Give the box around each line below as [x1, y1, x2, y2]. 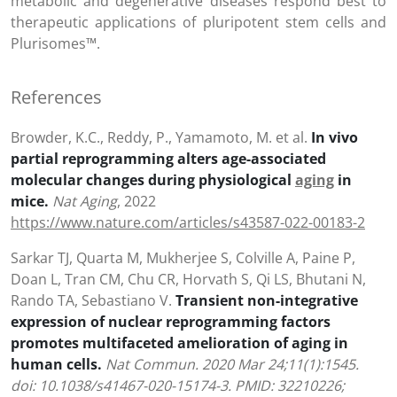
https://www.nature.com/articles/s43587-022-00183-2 [11, 213, 365, 233]
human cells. [11, 354, 102, 375]
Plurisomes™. [11, 34, 100, 54]
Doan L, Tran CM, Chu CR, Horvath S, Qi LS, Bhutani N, [11, 269, 366, 290]
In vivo [311, 128, 358, 148]
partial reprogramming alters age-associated [11, 149, 326, 169]
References [11, 85, 102, 110]
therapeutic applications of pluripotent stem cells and [11, 12, 386, 33]
